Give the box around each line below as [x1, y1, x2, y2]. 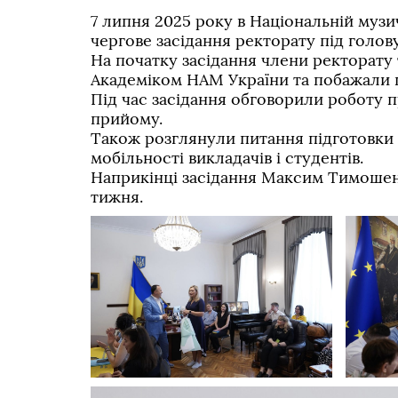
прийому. [91, 108, 163, 130]
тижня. [91, 187, 143, 208]
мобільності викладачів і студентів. [91, 147, 363, 169]
